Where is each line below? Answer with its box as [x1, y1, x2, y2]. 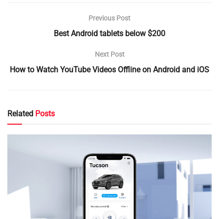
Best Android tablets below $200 [54, 28, 165, 38]
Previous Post [88, 14, 131, 22]
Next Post [94, 50, 125, 58]
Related [7, 109, 33, 118]
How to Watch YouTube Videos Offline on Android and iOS [10, 65, 209, 74]
